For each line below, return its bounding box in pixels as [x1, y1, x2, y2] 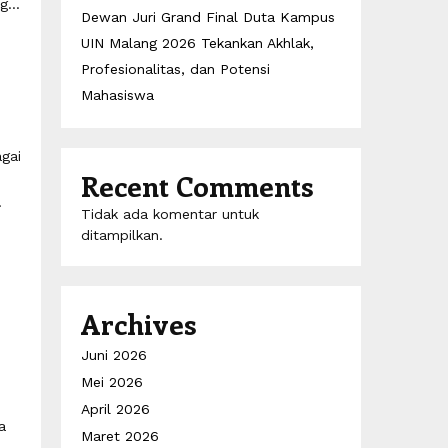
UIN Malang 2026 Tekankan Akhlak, [81, 35, 314, 51]
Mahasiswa [81, 87, 154, 103]
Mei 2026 [81, 374, 143, 390]
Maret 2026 [81, 428, 159, 444]
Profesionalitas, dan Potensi [81, 61, 270, 77]
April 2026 [81, 401, 150, 417]
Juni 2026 [81, 347, 147, 363]
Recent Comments [81, 167, 314, 204]
